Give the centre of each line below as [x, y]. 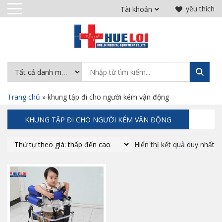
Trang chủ [24, 97]
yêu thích [200, 9]
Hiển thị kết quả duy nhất [174, 144]
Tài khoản [136, 9]
